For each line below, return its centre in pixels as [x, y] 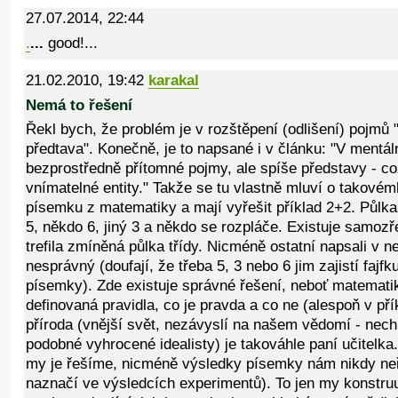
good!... [71, 43]
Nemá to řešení [80, 106]
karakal [174, 81]
